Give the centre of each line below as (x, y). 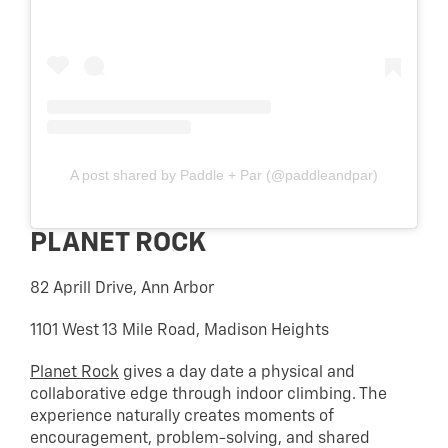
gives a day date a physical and (237, 373)
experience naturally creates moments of (181, 417)
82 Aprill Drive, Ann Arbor (122, 289)
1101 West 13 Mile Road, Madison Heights (179, 331)
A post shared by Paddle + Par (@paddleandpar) (224, 175)
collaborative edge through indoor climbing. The (208, 395)
